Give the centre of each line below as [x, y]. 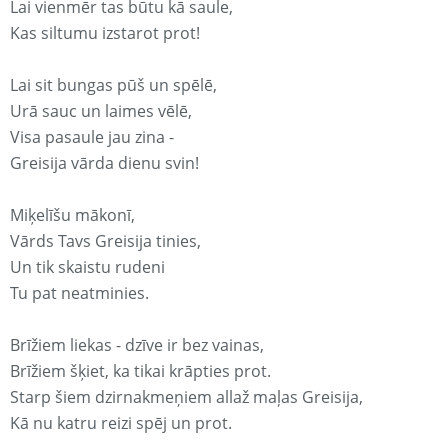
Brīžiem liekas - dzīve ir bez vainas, [137, 345]
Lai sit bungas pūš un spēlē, [113, 85]
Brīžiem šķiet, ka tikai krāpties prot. [140, 371]
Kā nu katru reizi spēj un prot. [121, 423]
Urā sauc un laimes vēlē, [101, 111]
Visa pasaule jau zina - [92, 137]
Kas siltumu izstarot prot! [105, 33]
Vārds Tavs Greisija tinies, [105, 241]
